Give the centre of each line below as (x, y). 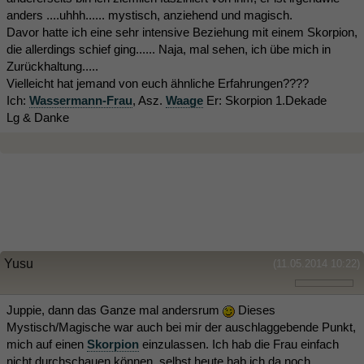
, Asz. (149, 100)
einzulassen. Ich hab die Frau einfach (239, 344)
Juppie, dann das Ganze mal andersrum (115, 310)
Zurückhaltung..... (52, 66)
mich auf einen (47, 344)
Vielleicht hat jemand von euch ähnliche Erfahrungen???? (158, 83)
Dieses (255, 310)
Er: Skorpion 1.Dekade (265, 100)
